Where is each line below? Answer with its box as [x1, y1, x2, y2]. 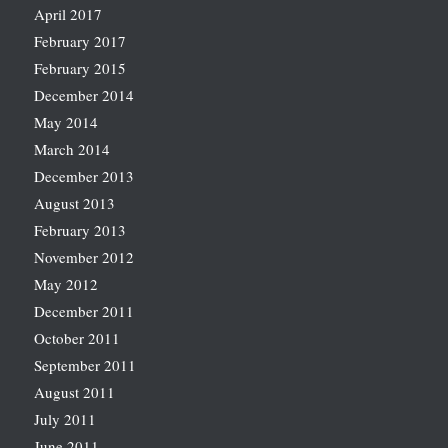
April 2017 [33, 4, 102, 25]
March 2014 [33, 139, 110, 160]
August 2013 [33, 193, 115, 214]
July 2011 [33, 409, 96, 430]
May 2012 [33, 274, 98, 295]
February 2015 [33, 58, 126, 79]
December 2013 [33, 166, 134, 187]
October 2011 [33, 328, 120, 349]
